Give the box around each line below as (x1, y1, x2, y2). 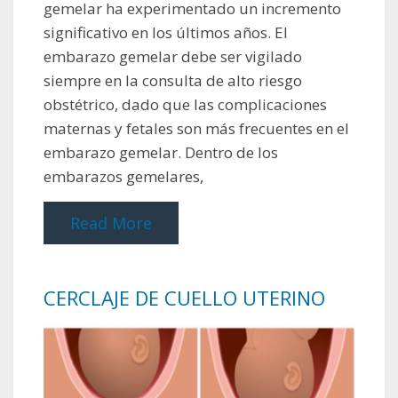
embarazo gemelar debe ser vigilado (44, 45, 302, 67)
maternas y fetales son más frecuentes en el (44, 117, 349, 139)
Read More (70, 211, 152, 234)
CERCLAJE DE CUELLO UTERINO (44, 283, 325, 311)
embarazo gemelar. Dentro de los (44, 141, 278, 163)
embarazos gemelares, (44, 165, 203, 187)
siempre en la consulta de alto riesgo (44, 69, 302, 91)
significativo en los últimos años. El (44, 21, 288, 43)
